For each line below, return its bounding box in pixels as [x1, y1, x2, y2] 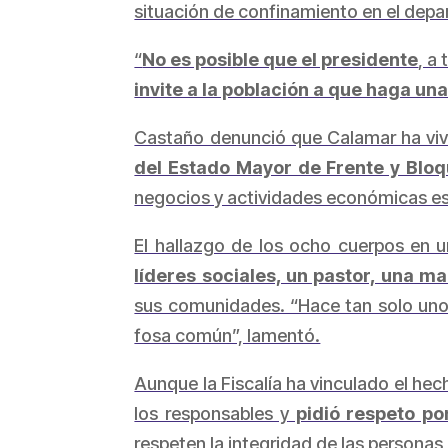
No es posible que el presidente [142, 48, 419, 70]
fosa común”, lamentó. [134, 324, 321, 346]
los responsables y [134, 402, 289, 424]
